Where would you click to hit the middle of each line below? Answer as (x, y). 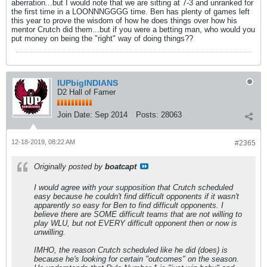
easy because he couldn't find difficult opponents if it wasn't (136, 196)
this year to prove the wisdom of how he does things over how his (124, 21)
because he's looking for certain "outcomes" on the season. (136, 259)
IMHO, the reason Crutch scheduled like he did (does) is (131, 250)
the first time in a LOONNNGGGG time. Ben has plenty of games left (131, 12)
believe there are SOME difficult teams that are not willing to (138, 214)
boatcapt (121, 167)
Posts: (147, 115)
